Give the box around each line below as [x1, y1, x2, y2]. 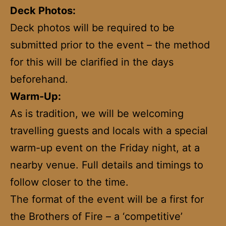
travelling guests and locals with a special [10, 124, 208, 137]
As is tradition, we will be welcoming [10, 107, 184, 120]
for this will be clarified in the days [10, 55, 174, 68]
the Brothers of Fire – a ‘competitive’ [10, 210, 183, 222]
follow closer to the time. [10, 176, 129, 188]
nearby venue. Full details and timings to [10, 158, 203, 171]
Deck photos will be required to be [10, 21, 175, 34]
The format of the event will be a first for [10, 193, 204, 205]
